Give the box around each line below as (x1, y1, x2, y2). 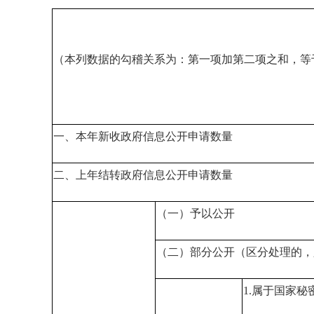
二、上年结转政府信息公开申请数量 (53, 169, 233, 181)
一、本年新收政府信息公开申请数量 (53, 130, 233, 142)
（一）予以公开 (156, 207, 235, 219)
